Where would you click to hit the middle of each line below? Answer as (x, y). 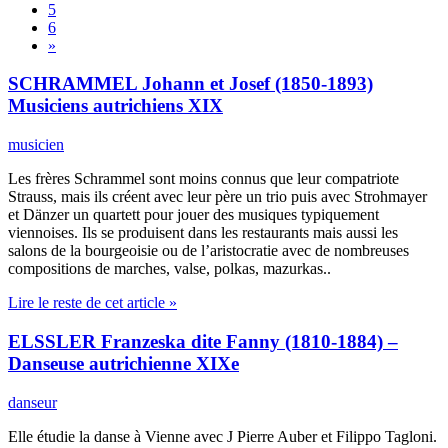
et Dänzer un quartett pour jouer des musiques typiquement (193, 215)
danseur (32, 402)
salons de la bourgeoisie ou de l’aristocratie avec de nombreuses (208, 251)
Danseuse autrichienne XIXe (123, 363)
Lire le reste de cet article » (92, 303)
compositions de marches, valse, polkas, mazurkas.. (169, 269)
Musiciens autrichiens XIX (115, 106)
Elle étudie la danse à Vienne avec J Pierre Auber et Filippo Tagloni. (222, 436)
